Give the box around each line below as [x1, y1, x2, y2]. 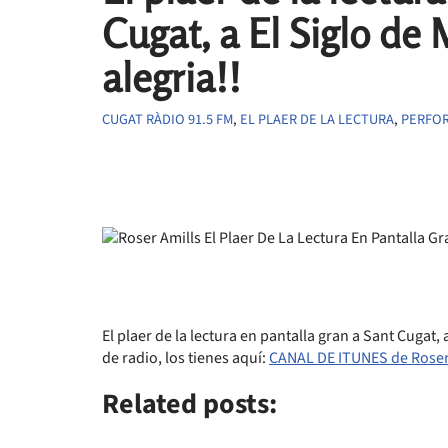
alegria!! [102, 53, 241, 101]
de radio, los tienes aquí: [102, 347, 269, 369]
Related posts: [102, 384, 277, 424]
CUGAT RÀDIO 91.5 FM [102, 109, 233, 130]
